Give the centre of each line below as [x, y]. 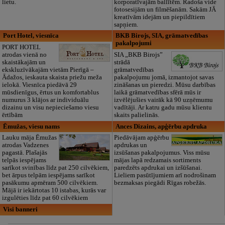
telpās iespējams [24, 160]
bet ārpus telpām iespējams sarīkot [48, 176]
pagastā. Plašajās [24, 153]
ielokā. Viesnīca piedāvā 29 [39, 85]
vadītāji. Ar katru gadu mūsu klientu [163, 107]
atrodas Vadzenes [25, 145]
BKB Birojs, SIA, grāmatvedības [161, 36]
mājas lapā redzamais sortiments [158, 160]
